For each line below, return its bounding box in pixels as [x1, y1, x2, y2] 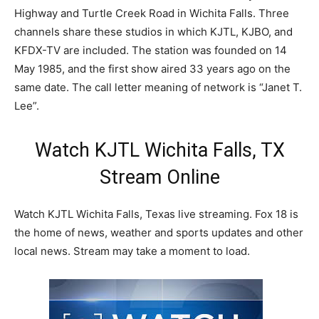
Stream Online [99, 166, 220, 189]
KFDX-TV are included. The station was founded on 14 [14, 43, 287, 57]
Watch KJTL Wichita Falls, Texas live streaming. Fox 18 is [14, 207, 298, 221]
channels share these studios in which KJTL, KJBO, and [14, 25, 293, 38]
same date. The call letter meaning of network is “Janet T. [14, 80, 302, 94]
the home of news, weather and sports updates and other [14, 226, 303, 239]
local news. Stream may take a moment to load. [14, 244, 250, 258]
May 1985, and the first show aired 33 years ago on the [14, 62, 291, 75]
